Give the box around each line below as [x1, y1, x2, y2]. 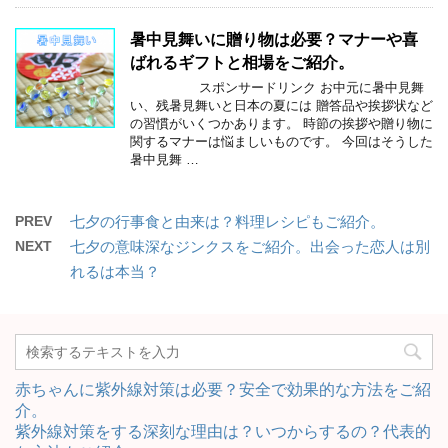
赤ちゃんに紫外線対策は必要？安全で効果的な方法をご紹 [15, 380, 431, 398]
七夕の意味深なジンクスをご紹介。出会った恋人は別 [70, 237, 430, 255]
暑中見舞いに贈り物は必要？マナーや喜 [130, 30, 418, 48]
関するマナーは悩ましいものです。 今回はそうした [130, 133, 433, 149]
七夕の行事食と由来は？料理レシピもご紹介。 [70, 212, 385, 230]
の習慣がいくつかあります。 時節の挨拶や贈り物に [130, 115, 433, 131]
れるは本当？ [70, 262, 160, 280]
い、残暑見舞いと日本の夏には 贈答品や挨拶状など [130, 97, 433, 113]
